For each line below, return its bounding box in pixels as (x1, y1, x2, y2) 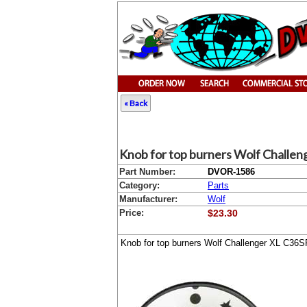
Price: (119, 208, 144, 218)
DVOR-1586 (208, 167, 255, 177)
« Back (124, 98, 147, 108)
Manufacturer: (119, 194, 177, 204)
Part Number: (119, 167, 175, 177)
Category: (119, 180, 160, 191)
